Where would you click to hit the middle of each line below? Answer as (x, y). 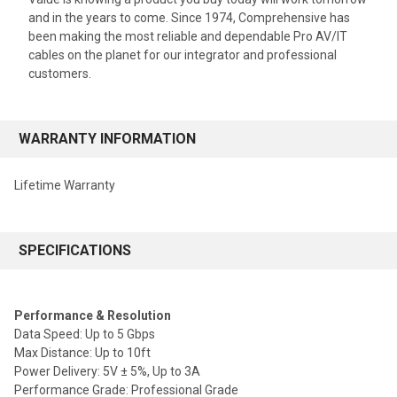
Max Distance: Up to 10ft (82, 353)
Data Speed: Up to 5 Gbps (85, 335)
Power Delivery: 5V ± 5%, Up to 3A (107, 372)
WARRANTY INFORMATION (107, 139)
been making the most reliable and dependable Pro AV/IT (188, 37)
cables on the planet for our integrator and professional (183, 55)
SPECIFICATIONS (75, 251)
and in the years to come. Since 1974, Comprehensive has (189, 18)
